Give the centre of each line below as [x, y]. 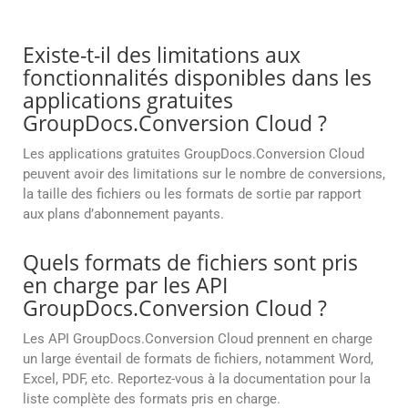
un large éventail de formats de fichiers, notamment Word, [198, 359]
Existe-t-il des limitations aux [162, 55]
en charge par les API [125, 286]
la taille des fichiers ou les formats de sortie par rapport [192, 194]
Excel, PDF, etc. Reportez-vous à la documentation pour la [197, 379]
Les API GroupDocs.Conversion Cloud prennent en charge [198, 339]
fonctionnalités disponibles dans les [197, 78]
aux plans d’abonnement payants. [123, 214]
